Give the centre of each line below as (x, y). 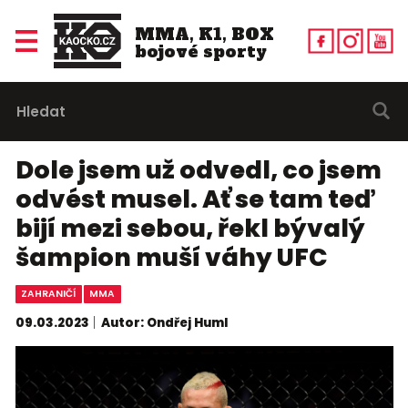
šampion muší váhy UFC (171, 258)
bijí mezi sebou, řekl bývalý (190, 229)
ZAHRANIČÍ (48, 294)
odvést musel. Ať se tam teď (195, 199)
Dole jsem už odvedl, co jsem (198, 170)
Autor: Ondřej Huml (164, 322)
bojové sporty (200, 51)
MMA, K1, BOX (204, 34)
